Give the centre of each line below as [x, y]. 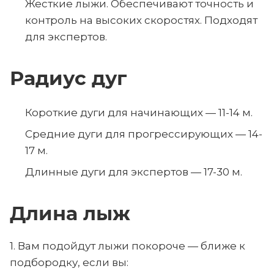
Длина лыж [70, 213]
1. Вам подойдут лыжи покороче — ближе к [128, 246]
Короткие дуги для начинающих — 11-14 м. [139, 113]
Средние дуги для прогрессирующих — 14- [144, 134]
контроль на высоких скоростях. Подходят [141, 20]
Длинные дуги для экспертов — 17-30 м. [134, 172]
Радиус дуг [68, 78]
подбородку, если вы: [69, 262]
